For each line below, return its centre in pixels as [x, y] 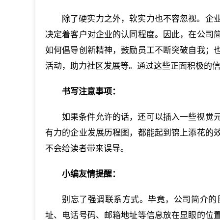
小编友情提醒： [91, 174]
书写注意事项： [91, 91]
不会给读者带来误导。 [87, 148]
